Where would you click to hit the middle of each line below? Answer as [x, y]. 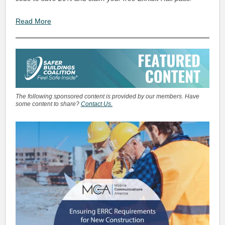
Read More [33, 21]
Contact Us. [97, 104]
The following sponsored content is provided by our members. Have [107, 96]
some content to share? [48, 104]
